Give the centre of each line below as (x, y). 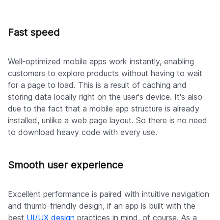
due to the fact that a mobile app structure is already (104, 109)
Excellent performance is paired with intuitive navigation (109, 194)
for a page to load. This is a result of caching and (97, 85)
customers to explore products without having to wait (105, 73)
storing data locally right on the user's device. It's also (105, 97)
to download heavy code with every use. (82, 132)
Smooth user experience (66, 165)
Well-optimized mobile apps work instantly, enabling (101, 62)
